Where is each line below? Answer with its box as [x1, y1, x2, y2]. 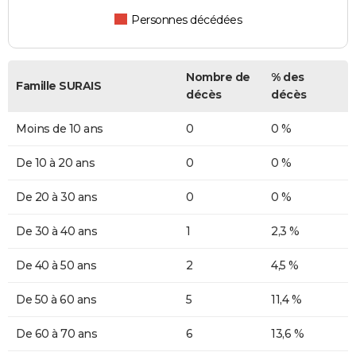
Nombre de [186, 70, 250, 85]
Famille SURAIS [16, 79, 101, 94]
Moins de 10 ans [16, 122, 103, 137]
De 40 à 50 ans [16, 258, 96, 273]
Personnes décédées [131, 13, 242, 28]
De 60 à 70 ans [16, 327, 97, 342]
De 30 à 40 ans [16, 224, 97, 239]
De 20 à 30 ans [16, 190, 97, 205]
